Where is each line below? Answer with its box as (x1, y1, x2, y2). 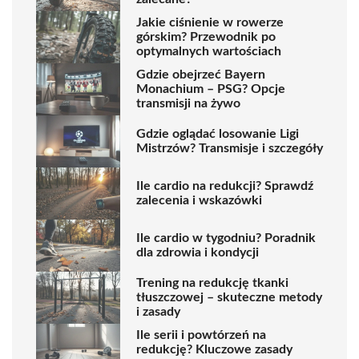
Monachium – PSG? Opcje (136, 83, 285, 96)
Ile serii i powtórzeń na (136, 329, 266, 342)
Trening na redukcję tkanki (136, 276, 288, 290)
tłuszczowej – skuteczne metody (136, 291, 322, 305)
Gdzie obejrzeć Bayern (136, 68, 265, 82)
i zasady (136, 305, 180, 319)
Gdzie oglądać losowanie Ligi (136, 127, 299, 141)
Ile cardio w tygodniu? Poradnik (136, 232, 316, 245)
